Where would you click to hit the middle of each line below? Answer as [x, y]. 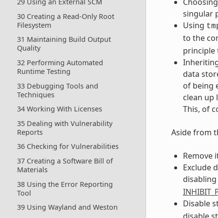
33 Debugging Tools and [57, 86]
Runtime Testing [44, 71]
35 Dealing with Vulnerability [64, 123]
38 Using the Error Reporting [65, 184]
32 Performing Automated [60, 62]
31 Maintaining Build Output [64, 39]
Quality [28, 48]
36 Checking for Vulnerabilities [68, 146]
